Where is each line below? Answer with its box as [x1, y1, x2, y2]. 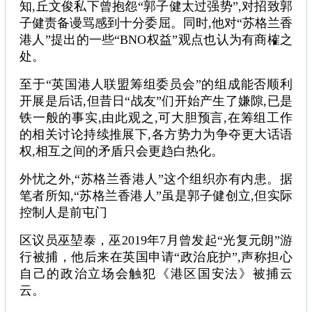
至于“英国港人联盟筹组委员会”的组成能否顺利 [19, 77, 292, 92]
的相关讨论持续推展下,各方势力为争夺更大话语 [19, 127, 292, 142]
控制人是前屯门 [19, 205, 107, 220]
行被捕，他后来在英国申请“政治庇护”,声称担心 [19, 250, 292, 265]
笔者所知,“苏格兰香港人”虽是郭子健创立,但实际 [19, 189, 292, 203]
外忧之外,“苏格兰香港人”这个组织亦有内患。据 [19, 172, 292, 187]
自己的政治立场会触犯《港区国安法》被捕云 [19, 267, 292, 281]
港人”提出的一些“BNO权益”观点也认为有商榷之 [19, 33, 292, 47]
